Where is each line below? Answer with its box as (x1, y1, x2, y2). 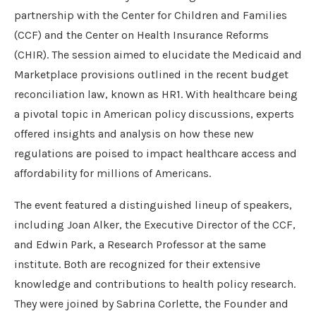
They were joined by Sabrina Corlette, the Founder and (14, 297, 288, 311)
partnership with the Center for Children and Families (14, 8, 287, 23)
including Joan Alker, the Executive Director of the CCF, (14, 218, 296, 232)
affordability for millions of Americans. (14, 166, 211, 181)
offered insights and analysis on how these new (14, 127, 254, 141)
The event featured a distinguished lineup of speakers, (14, 198, 292, 212)
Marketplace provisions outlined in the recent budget (14, 68, 288, 82)
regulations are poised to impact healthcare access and (14, 147, 297, 161)
